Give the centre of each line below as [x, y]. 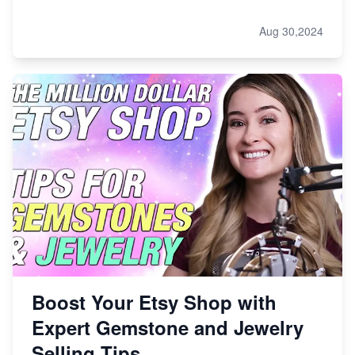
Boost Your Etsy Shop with [154, 302]
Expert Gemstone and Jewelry [168, 328]
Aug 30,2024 [291, 31]
